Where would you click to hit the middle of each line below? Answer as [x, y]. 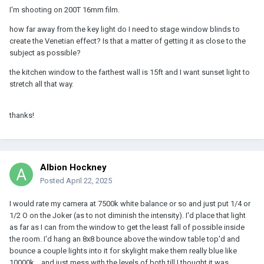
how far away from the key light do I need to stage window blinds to [125, 29]
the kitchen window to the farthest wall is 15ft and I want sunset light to [130, 72]
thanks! [22, 115]
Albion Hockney [73, 168]
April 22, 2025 [89, 181]
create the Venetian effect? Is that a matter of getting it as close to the [128, 41]
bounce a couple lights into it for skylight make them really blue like [123, 251]
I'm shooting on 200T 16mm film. [65, 10]
